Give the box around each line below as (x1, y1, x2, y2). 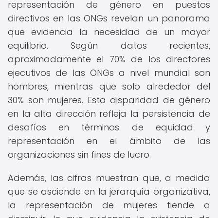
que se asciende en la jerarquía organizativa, (8, 185, 210, 198)
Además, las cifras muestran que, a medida (8, 172, 210, 184)
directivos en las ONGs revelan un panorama (8, 12, 210, 24)
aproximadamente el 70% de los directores (8, 53, 210, 65)
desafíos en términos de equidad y (8, 121, 210, 133)
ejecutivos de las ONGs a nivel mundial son (8, 67, 210, 79)
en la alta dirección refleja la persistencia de (8, 108, 210, 120)
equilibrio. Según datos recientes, (8, 39, 210, 52)
